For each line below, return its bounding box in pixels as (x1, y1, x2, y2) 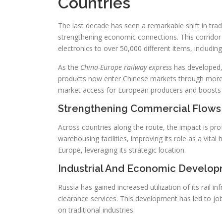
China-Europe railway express (80, 62, 172, 72)
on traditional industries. (58, 205, 135, 215)
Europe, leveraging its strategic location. (58, 145, 186, 155)
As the (58, 62, 80, 72)
